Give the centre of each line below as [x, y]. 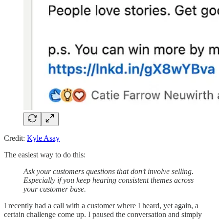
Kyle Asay [43, 138]
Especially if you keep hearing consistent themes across [109, 180]
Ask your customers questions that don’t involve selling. [109, 171]
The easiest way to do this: [45, 154]
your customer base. [55, 189]
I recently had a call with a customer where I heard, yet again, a [101, 205]
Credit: [15, 138]
